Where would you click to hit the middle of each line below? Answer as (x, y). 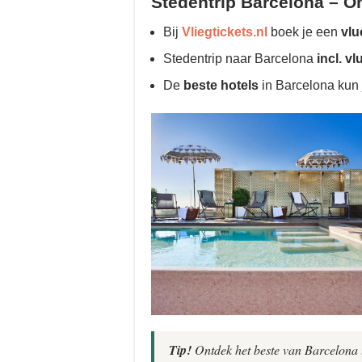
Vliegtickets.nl (225, 32)
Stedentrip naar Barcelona (240, 59)
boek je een (304, 32)
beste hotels (221, 86)
